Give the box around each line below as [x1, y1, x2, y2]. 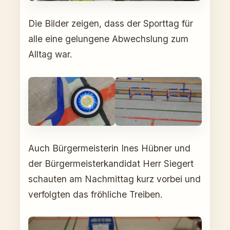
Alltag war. [28, 48, 72, 60]
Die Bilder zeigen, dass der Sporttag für [28, 17, 193, 29]
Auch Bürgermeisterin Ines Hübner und [28, 142, 190, 154]
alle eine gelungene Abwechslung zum [28, 33, 188, 44]
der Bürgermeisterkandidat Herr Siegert [28, 158, 194, 169]
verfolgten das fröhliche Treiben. [28, 188, 163, 200]
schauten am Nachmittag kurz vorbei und [28, 173, 201, 184]
